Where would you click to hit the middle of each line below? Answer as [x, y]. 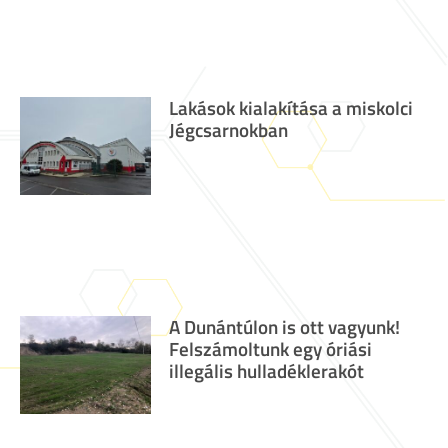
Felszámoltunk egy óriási [270, 349]
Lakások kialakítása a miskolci [290, 108]
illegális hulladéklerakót [266, 371]
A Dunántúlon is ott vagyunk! [284, 327]
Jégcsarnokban [228, 130]
